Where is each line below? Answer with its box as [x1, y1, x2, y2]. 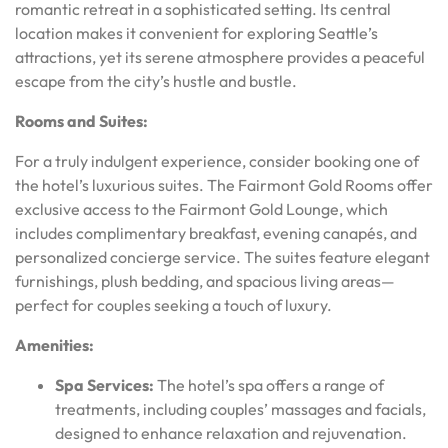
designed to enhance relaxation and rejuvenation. [55, 422, 407, 443]
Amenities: [15, 334, 94, 355]
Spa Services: [55, 374, 154, 395]
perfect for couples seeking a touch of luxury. [15, 294, 332, 315]
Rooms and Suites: [15, 110, 148, 131]
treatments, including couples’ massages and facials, [55, 398, 426, 419]
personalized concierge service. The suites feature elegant [15, 246, 430, 267]
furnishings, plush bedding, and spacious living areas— [15, 270, 395, 291]
